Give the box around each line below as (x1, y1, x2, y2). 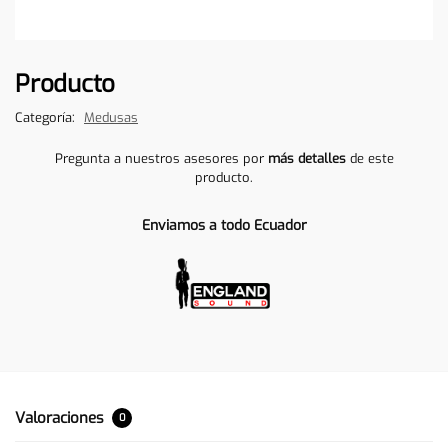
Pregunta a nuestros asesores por (54, 149, 268, 167)
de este (345, 149, 394, 167)
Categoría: (15, 108, 79, 126)
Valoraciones (15, 407, 108, 428)
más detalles (267, 149, 346, 167)
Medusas (84, 108, 138, 126)
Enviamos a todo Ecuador (141, 215, 307, 235)
